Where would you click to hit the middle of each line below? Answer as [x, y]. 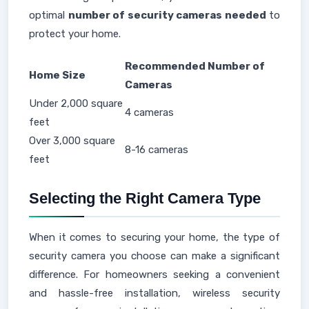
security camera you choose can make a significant [154, 256]
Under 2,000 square [76, 103]
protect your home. [75, 34]
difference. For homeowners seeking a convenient [154, 275]
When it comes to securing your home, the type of [154, 237]
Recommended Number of [195, 66]
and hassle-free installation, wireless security [154, 293]
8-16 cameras [157, 150]
